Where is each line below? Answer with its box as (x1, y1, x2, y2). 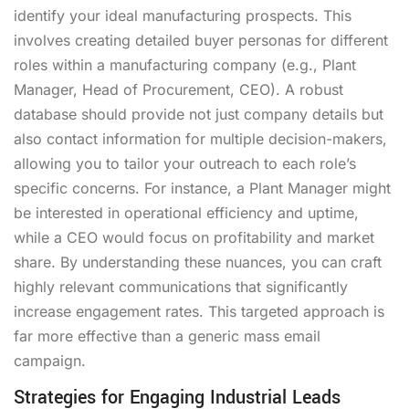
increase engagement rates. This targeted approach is (14, 301, 384, 320)
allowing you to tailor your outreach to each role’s (14, 153, 356, 173)
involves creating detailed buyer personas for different (14, 30, 388, 49)
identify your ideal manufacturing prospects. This (14, 5, 351, 25)
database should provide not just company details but (14, 104, 383, 123)
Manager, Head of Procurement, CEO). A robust (14, 79, 343, 99)
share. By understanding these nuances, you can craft (14, 252, 382, 271)
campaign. (14, 351, 86, 370)
